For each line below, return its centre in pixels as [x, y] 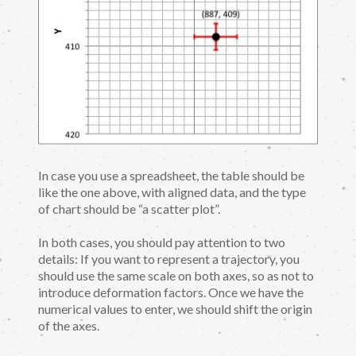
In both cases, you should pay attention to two [162, 242]
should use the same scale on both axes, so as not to [176, 276]
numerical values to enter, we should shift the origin [175, 309]
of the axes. [69, 326]
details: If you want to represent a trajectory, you [169, 259]
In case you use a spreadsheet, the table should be [171, 175]
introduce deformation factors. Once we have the [171, 292]
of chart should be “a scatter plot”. [129, 208]
